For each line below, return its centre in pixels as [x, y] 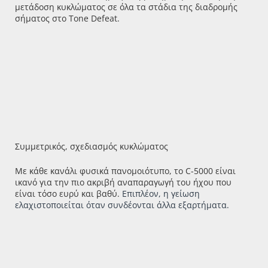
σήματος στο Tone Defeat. [67, 18]
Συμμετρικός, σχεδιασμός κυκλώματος [92, 146]
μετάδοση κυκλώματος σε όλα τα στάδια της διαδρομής [126, 7]
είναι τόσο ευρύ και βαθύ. [68, 193]
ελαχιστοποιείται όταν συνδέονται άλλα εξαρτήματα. [122, 205]
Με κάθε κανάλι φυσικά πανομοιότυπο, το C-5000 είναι [125, 170]
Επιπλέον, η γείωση [161, 193]
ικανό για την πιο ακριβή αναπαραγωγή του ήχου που [123, 182]
